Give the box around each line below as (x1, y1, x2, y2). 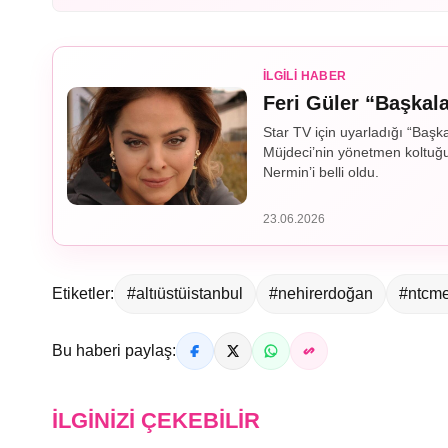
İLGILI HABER (263, 69, 347, 84)
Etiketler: (52, 285, 114, 303)
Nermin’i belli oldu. (263, 164, 379, 181)
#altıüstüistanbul (127, 285, 243, 303)
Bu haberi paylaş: (52, 342, 176, 360)
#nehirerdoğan (269, 285, 373, 303)
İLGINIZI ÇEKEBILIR (52, 408, 260, 434)
